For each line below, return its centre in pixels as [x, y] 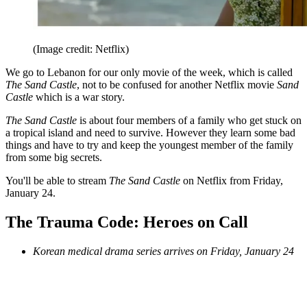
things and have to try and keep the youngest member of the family [149, 145]
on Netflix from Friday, [233, 181]
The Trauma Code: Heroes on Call [127, 222]
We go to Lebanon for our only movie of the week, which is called [149, 73]
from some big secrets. [54, 158]
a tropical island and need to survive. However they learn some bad [150, 133]
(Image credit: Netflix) [81, 49]
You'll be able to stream [57, 181]
